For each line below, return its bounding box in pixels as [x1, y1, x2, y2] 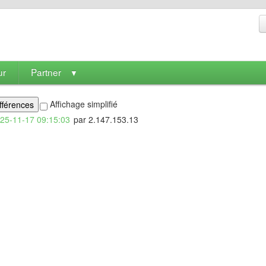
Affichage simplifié [47, 98, 118, 110]
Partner [31, 65, 61, 78]
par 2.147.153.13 [71, 113, 138, 125]
